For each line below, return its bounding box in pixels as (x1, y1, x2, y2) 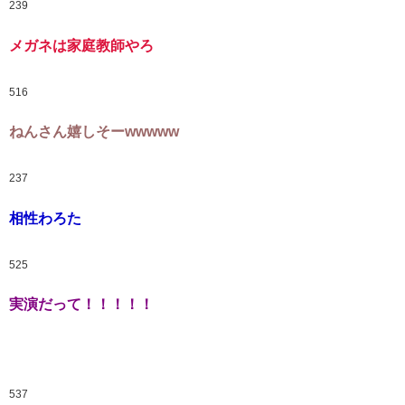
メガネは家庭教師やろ (9, 38, 154, 53)
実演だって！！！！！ (9, 297, 154, 313)
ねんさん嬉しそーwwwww (9, 124, 179, 140)
